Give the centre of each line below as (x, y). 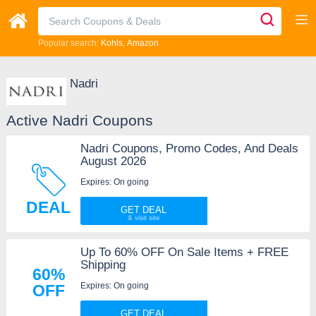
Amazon (142, 43)
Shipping (103, 265)
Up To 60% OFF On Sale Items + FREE (184, 253)
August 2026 (113, 162)
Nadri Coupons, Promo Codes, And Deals (189, 149)
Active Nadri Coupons (79, 121)
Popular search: (69, 43)
